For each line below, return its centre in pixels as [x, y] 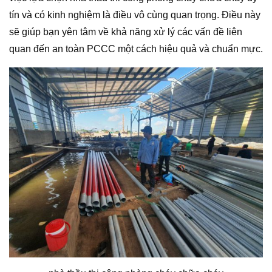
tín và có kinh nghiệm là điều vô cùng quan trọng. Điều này [135, 15]
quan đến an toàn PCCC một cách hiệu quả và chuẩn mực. [136, 49]
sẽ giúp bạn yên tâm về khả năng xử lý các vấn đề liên [126, 32]
